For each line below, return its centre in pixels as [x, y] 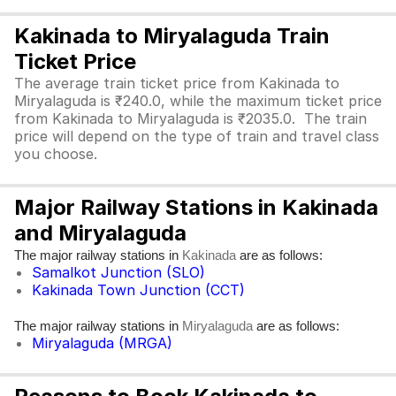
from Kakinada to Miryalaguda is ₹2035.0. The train [190, 118]
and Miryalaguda [100, 233]
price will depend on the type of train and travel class [197, 136]
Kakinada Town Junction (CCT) [138, 290]
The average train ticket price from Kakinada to [177, 83]
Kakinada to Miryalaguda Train [172, 36]
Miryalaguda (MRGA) [102, 343]
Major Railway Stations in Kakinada [196, 207]
